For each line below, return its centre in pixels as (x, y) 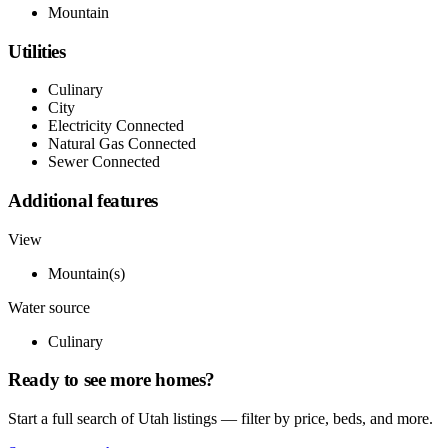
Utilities (37, 51)
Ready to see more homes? (112, 380)
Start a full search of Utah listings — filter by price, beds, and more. (220, 419)
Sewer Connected (104, 162)
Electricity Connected (116, 126)
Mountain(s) (86, 273)
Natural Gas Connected (122, 144)
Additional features (83, 201)
